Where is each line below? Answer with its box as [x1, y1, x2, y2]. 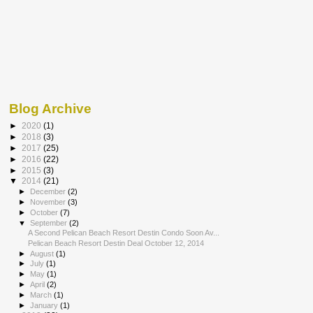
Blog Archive [9, 101, 92, 116]
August [30, 249, 57, 258]
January [30, 300, 61, 310]
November [30, 198, 68, 207]
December [30, 187, 68, 196]
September [30, 218, 70, 227]
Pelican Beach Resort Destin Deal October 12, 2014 [28, 238, 205, 247]
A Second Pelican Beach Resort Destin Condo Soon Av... [28, 228, 220, 238]
